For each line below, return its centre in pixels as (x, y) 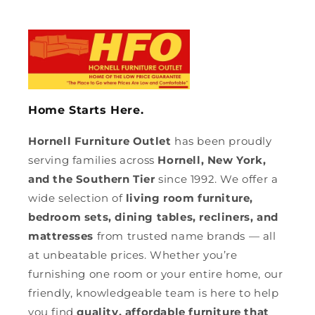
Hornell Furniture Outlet (100, 141)
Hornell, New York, (212, 160)
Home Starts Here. (86, 110)
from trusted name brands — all (185, 236)
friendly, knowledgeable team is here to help (154, 293)
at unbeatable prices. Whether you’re (133, 255)
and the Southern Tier (92, 179)
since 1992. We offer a (217, 179)
